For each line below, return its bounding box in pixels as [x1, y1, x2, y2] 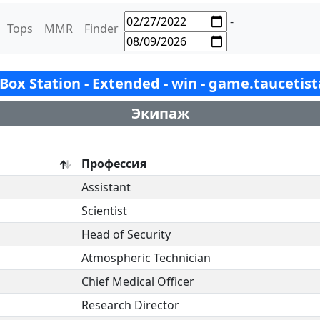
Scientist [81, 203, 127, 219]
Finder [84, 21, 119, 36]
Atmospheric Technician [81, 250, 211, 266]
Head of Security [81, 226, 171, 242]
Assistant [81, 179, 131, 195]
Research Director [81, 297, 179, 313]
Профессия [81, 156, 146, 171]
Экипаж [131, 104, 189, 123]
